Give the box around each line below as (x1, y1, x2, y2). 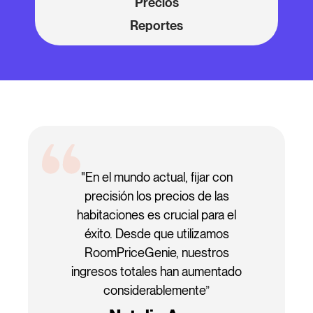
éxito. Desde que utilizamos (84, 226, 229, 241)
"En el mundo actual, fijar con (80, 169, 233, 184)
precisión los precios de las (84, 188, 229, 203)
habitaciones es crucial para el (77, 207, 236, 222)
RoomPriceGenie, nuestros (84, 245, 229, 260)
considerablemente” (103, 282, 210, 298)
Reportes (130, 17, 183, 33)
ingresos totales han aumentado (71, 263, 242, 279)
